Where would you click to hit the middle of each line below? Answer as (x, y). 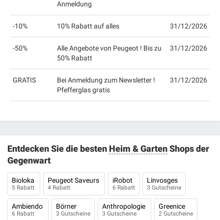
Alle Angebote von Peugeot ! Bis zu (109, 48)
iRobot (123, 180)
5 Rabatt (23, 188)
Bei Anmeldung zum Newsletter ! (106, 80)
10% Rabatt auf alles (88, 26)
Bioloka (24, 180)
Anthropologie (124, 206)
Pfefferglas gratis (83, 90)
